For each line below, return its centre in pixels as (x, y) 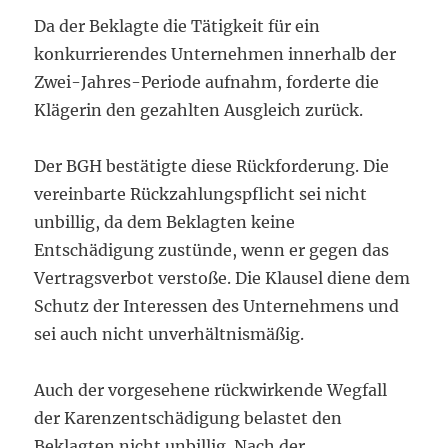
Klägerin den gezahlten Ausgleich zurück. (199, 109)
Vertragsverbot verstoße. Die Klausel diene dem (222, 277)
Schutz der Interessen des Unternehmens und (217, 305)
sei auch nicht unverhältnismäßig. (169, 333)
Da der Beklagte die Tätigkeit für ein (177, 25)
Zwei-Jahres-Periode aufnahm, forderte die (207, 81)
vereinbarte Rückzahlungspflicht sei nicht (201, 193)
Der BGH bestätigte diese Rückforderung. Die (212, 165)
